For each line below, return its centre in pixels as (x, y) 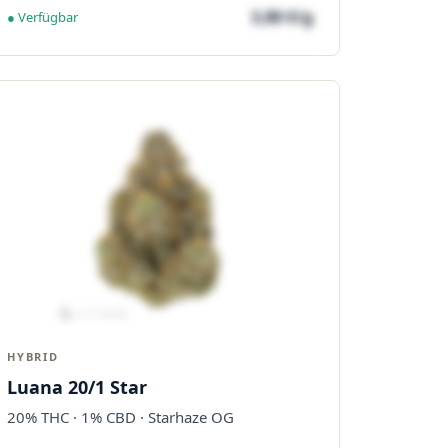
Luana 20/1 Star (77, 387)
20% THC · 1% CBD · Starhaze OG (120, 417)
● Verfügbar (42, 16)
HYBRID (33, 356)
